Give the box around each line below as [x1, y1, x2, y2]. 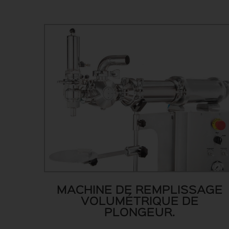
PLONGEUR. [104, 208, 175, 219]
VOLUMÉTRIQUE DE [80, 197, 199, 208]
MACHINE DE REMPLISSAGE [56, 186, 223, 196]
